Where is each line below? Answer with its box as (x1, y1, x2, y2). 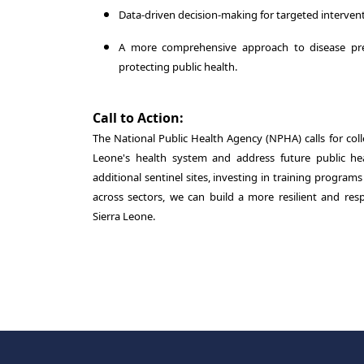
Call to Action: (93, 109, 184, 127)
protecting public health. (119, 59, 237, 74)
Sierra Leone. (93, 209, 155, 223)
